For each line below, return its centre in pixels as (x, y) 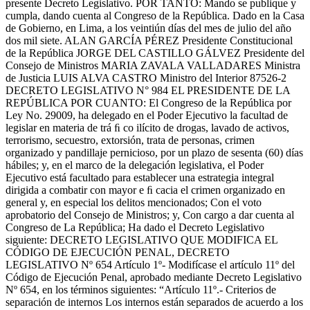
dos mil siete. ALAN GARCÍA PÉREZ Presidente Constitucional (149, 41)
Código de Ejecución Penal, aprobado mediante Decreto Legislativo (154, 277)
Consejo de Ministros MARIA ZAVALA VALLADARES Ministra (153, 66)
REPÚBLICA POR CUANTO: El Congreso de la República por (148, 103)
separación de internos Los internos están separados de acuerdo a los (154, 302)
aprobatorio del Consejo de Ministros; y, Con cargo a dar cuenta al (150, 215)
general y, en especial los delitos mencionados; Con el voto (134, 203)
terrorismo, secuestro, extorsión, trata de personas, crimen (130, 140)
